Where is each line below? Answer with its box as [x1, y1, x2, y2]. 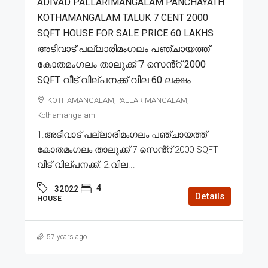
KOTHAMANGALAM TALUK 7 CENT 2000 [37, 11, 208, 23]
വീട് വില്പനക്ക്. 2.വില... [37, 159, 135, 170]
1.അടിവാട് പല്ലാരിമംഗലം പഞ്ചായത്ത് [37, 129, 207, 140]
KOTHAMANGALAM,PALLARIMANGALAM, [47, 95, 189, 105]
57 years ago [47, 232, 87, 241]
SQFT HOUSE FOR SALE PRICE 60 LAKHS [37, 27, 214, 39]
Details [195, 190, 224, 202]
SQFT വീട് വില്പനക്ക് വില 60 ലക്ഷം [37, 74, 191, 86]
